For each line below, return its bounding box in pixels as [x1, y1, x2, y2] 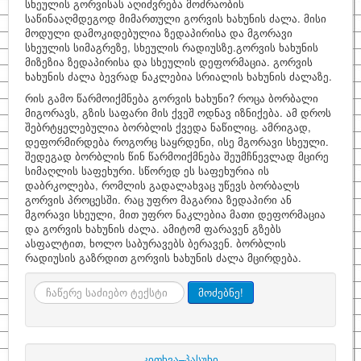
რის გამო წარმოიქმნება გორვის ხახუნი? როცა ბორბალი [25, 90, 318, 106]
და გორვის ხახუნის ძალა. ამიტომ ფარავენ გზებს [25, 221, 281, 237]
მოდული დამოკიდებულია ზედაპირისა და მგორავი [25, 25, 293, 41]
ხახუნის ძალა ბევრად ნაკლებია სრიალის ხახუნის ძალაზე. [25, 68, 332, 85]
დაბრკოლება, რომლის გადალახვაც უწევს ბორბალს [25, 177, 300, 193]
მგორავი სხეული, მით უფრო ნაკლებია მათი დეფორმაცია [25, 206, 326, 222]
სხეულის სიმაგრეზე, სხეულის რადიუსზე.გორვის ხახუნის [25, 39, 318, 56]
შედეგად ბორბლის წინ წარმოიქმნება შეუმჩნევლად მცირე [25, 148, 329, 164]
